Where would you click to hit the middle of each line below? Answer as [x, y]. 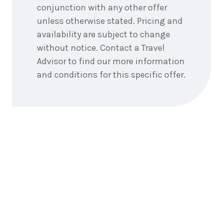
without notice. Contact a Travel [101, 48]
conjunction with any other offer [102, 7]
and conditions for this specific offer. [111, 74]
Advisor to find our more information [111, 61]
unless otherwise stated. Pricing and [110, 21]
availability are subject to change [104, 34]
